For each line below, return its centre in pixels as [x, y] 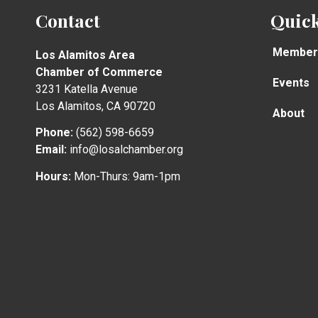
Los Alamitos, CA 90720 [95, 106]
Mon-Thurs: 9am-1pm [126, 176]
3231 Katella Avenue [87, 89]
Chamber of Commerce [99, 72]
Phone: [54, 133]
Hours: [53, 176]
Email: [51, 150]
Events [291, 82]
